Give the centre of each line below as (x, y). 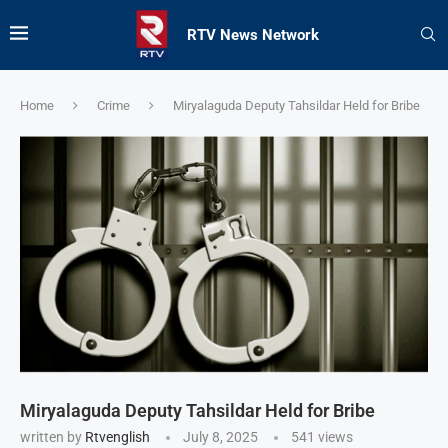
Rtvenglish (117, 437)
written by (52, 437)
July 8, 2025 (220, 437)
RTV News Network (253, 35)
